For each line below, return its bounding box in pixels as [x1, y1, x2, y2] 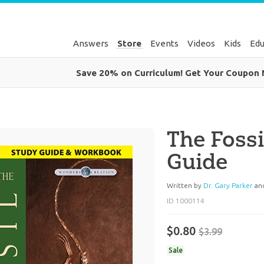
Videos [187, 38, 216, 48]
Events [150, 38, 179, 48]
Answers [73, 38, 109, 48]
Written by [166, 181, 203, 190]
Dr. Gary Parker [203, 181, 253, 190]
